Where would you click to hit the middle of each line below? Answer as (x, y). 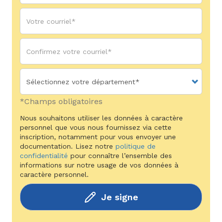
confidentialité (44, 156)
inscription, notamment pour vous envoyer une (98, 137)
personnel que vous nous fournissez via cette (96, 127)
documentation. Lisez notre (68, 146)
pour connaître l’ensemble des (120, 156)
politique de (136, 146)
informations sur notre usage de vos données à (99, 165)
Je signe (119, 197)
